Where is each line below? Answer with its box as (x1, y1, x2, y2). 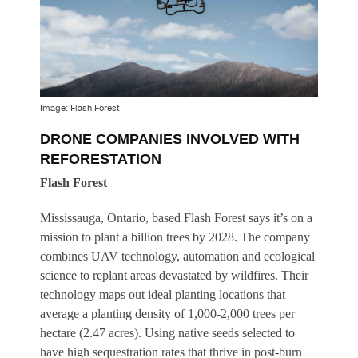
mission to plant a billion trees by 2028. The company (40, 230, 310, 245)
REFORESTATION (40, 151, 161, 168)
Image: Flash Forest (40, 102, 120, 115)
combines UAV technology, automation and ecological (40, 249, 315, 264)
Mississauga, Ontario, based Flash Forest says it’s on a (40, 211, 312, 225)
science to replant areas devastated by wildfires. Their (40, 268, 308, 283)
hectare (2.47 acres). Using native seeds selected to (40, 326, 295, 340)
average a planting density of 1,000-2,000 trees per (40, 307, 295, 321)
